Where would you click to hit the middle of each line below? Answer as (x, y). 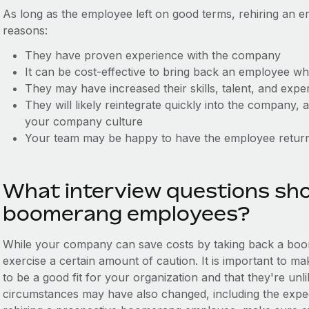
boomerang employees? (126, 213)
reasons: (25, 30)
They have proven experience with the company (154, 55)
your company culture (83, 121)
